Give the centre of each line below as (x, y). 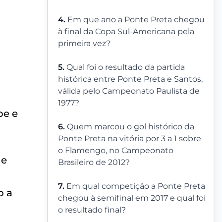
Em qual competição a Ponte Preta (136, 186)
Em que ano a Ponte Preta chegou (136, 20)
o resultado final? (92, 210)
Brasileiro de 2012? (94, 163)
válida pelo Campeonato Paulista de (129, 91)
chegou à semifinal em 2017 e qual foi (132, 198)
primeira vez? (84, 44)
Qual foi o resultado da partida (126, 67)
